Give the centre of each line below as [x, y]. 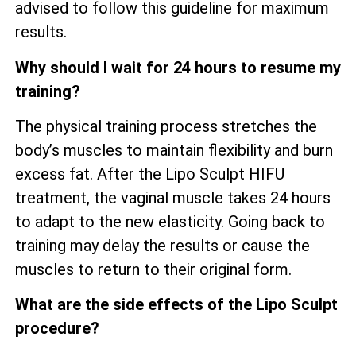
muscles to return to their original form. [153, 270]
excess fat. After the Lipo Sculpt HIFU [150, 174]
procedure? [57, 329]
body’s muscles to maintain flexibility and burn [174, 151]
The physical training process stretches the [166, 127]
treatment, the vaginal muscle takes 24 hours [173, 198]
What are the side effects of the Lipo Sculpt [176, 305]
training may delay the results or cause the [163, 246]
